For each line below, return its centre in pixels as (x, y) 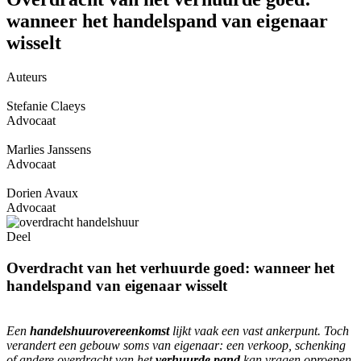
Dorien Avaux (42, 193)
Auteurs (27, 77)
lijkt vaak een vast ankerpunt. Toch (259, 331)
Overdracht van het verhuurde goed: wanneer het (170, 268)
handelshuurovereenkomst (100, 331)
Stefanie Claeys (46, 106)
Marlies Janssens (49, 149)
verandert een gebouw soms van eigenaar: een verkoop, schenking (176, 346)
